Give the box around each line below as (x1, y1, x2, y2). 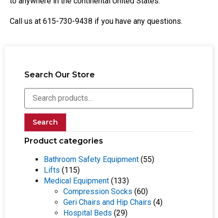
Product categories (24, 138, 103, 148)
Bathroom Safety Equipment (44, 157, 139, 166)
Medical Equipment (44, 178, 109, 188)
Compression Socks (63, 189, 132, 199)
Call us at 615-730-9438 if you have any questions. (10, 18, 182, 28)
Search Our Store (24, 72, 95, 82)
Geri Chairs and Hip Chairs (63, 200, 151, 209)
